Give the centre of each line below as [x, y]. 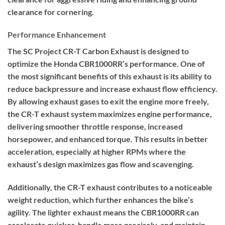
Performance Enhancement [57, 35]
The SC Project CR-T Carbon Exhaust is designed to [98, 51]
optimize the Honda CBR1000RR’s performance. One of [106, 64]
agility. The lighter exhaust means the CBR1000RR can [103, 212]
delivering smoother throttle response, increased [95, 127]
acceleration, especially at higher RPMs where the [97, 152]
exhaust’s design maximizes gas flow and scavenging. [101, 164]
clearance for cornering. [51, 12]
